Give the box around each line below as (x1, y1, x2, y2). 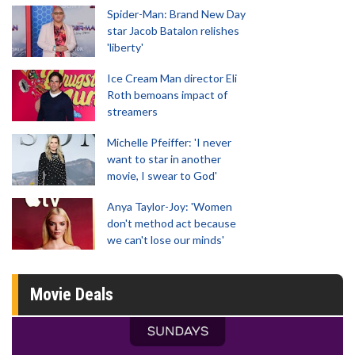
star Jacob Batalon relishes (107, 24, 239, 37)
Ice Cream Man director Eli (107, 71, 237, 85)
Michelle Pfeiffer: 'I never (107, 136, 231, 149)
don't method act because (107, 216, 236, 230)
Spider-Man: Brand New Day (107, 7, 246, 21)
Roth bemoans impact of (107, 88, 227, 101)
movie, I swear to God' (107, 169, 217, 182)
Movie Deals (30, 284, 113, 304)
